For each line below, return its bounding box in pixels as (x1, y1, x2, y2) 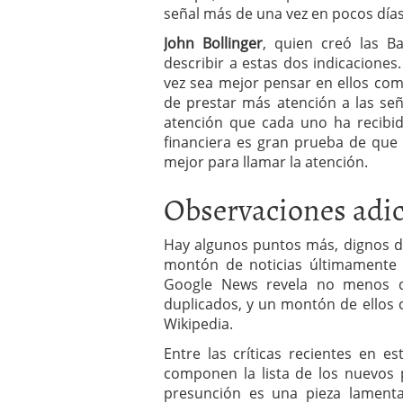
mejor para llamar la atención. (164, 152, 368, 172)
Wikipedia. (164, 314, 233, 334)
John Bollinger (164, 33, 264, 53)
